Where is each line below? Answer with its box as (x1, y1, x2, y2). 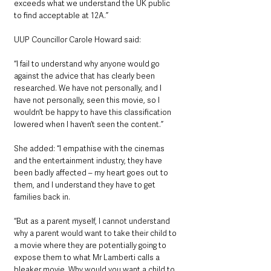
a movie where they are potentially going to (14, 240, 168, 250)
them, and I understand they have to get (14, 180, 157, 190)
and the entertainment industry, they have (14, 155, 164, 166)
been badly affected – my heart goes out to (14, 168, 170, 178)
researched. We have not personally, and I (14, 83, 163, 93)
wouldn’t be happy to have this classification (14, 107, 173, 117)
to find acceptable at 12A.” (14, 10, 108, 21)
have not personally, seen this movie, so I (14, 95, 162, 105)
